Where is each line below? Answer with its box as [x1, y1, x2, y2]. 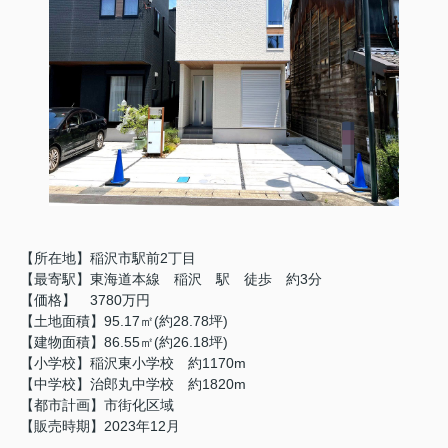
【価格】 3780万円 [20, 292, 150, 308]
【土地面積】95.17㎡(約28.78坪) [20, 313, 228, 329]
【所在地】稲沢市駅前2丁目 [20, 250, 196, 266]
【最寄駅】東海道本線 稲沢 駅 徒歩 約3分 [20, 271, 322, 287]
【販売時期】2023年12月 [20, 418, 180, 434]
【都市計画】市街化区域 [20, 397, 174, 413]
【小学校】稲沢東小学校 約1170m [20, 355, 246, 371]
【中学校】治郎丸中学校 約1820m [20, 376, 246, 392]
